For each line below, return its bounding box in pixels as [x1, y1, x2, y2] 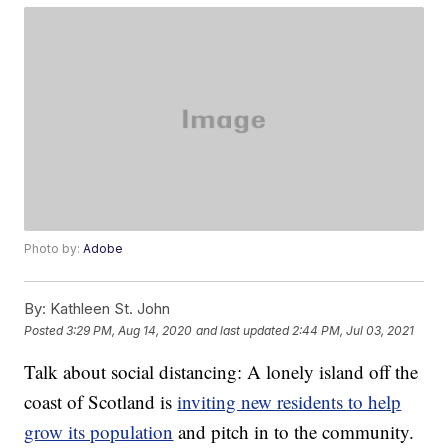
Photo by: [24, 241, 84, 257]
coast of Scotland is [24, 389, 178, 415]
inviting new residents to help [177, 389, 402, 415]
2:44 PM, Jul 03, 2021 [292, 322, 415, 338]
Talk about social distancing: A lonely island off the [24, 359, 419, 385]
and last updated [196, 322, 290, 338]
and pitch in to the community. [173, 419, 415, 445]
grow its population [24, 419, 174, 445]
